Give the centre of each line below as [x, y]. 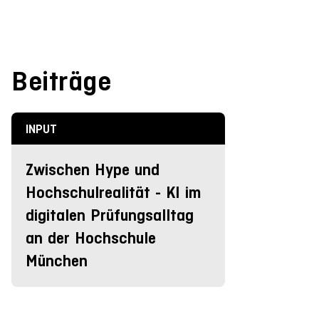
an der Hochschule [91, 238]
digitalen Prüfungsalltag [110, 215]
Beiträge [61, 81]
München [57, 261]
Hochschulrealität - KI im [113, 192]
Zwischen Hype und [93, 169]
